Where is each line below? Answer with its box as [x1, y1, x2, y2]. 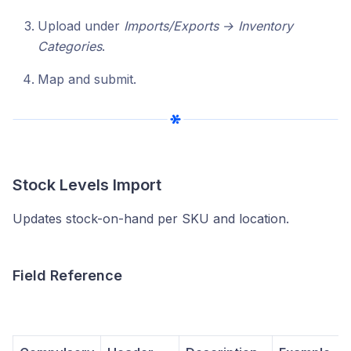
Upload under [38, 17, 124, 34]
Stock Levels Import [13, 175, 161, 194]
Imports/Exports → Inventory [124, 17, 293, 34]
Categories [38, 38, 102, 54]
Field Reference [13, 266, 122, 284]
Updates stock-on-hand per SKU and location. [13, 210, 289, 226]
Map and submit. [38, 71, 136, 87]
